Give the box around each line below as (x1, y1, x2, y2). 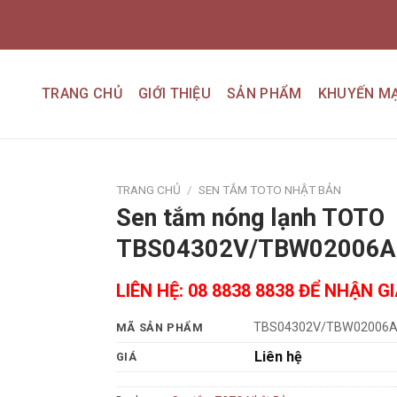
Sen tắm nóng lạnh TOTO (115, 203, 385, 232)
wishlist (34, 242, 76, 258)
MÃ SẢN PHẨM (115, 321, 204, 335)
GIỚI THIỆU (137, 85, 212, 102)
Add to (35, 226, 75, 242)
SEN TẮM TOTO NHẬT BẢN (198, 183, 341, 197)
